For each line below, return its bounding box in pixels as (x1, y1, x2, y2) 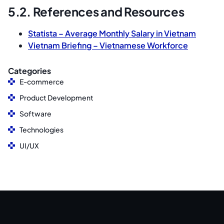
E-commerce (19, 76, 64, 86)
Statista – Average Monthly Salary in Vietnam (28, 27, 196, 38)
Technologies (19, 124, 63, 134)
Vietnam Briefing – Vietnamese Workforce (28, 39, 188, 50)
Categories (8, 65, 51, 76)
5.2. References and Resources (8, 3, 184, 19)
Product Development (19, 92, 93, 102)
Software (19, 108, 51, 118)
